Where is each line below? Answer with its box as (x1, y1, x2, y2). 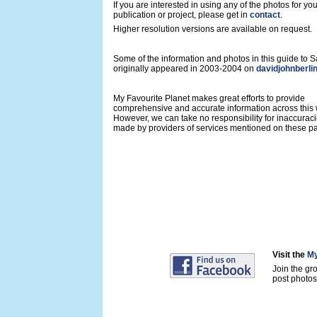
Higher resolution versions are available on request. (113, 24, 312, 34)
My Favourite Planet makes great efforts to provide (113, 93, 305, 103)
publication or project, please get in (113, 10, 250, 20)
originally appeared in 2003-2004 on (113, 64, 256, 74)
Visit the (272, 250, 307, 260)
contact (250, 10, 280, 20)
